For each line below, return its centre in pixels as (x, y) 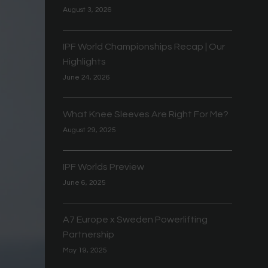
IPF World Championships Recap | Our (144, 46)
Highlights (84, 61)
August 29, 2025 (89, 130)
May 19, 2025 (85, 250)
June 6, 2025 (84, 182)
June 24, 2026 (86, 77)
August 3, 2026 (87, 10)
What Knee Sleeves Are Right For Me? (145, 114)
